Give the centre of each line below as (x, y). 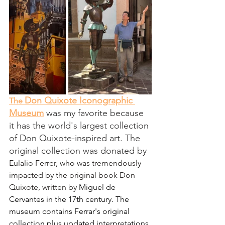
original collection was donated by (79, 150)
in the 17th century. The (88, 199)
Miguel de (98, 187)
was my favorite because (95, 113)
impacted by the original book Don (73, 175)
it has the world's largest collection (80, 125)
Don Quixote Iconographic (80, 100)
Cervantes (27, 199)
